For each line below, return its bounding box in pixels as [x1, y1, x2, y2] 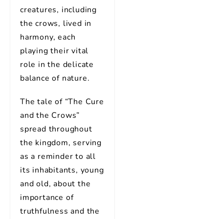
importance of [20, 192, 74, 203]
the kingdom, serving [20, 137, 102, 148]
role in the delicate [20, 59, 94, 70]
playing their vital [20, 45, 89, 56]
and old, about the [20, 178, 91, 189]
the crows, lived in [20, 18, 92, 29]
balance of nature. [20, 73, 90, 84]
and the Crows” [20, 110, 80, 121]
